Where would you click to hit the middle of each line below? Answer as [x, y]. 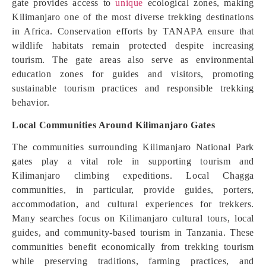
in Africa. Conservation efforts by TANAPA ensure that [133, 31]
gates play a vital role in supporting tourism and [133, 161]
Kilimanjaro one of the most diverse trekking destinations [133, 17]
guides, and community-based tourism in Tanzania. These [133, 232]
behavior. [31, 102]
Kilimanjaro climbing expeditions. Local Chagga [133, 175]
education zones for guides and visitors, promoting [133, 74]
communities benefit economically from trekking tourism [133, 247]
